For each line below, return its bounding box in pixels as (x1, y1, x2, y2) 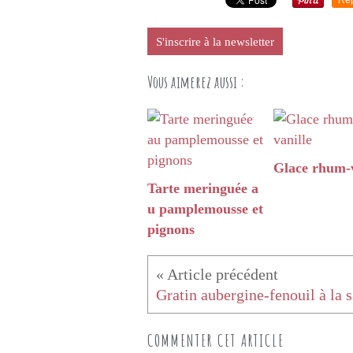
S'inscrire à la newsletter (156, 35, 274, 49)
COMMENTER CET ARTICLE (147, 330, 284, 351)
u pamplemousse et (147, 201, 263, 217)
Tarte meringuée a (147, 180, 258, 197)
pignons (147, 221, 195, 238)
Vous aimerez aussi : (147, 72, 244, 93)
